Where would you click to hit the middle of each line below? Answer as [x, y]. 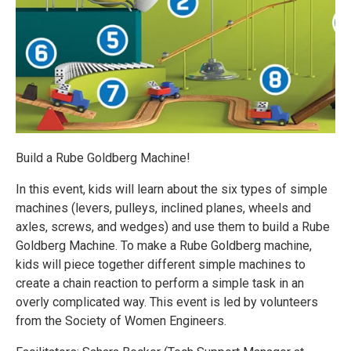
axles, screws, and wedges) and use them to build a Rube [173, 227]
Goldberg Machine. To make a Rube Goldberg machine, [164, 246]
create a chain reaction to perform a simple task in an [160, 283]
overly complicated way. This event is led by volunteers [167, 302]
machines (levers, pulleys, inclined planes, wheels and [163, 208]
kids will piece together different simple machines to [161, 264]
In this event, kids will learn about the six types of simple [172, 189]
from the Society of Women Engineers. [121, 321]
